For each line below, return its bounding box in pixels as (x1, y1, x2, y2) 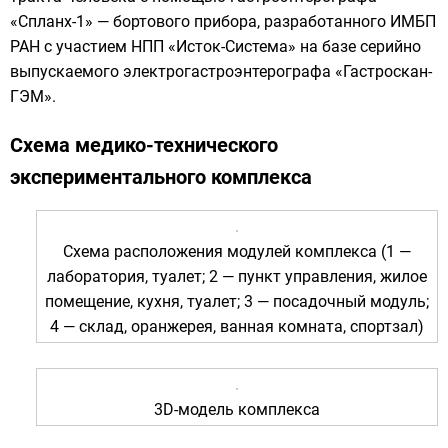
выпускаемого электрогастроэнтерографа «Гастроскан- (10, 62, 432, 82)
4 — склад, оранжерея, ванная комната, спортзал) (50, 317, 424, 337)
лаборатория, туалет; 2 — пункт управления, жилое (47, 267, 427, 287)
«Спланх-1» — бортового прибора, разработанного (10, 12, 390, 32)
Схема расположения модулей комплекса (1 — (63, 242, 411, 262)
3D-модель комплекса (154, 400, 320, 420)
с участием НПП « (40, 37, 176, 57)
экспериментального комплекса (10, 165, 312, 190)
